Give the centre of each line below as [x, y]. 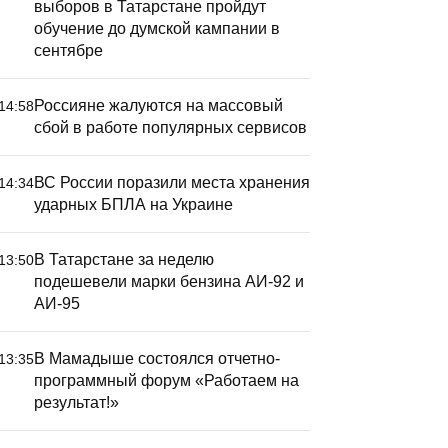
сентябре [68, 50]
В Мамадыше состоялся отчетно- [157, 358]
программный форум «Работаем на [166, 380]
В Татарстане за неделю [124, 259]
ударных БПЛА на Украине [133, 204]
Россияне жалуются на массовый [158, 105]
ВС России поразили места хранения [172, 182]
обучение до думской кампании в [157, 28]
